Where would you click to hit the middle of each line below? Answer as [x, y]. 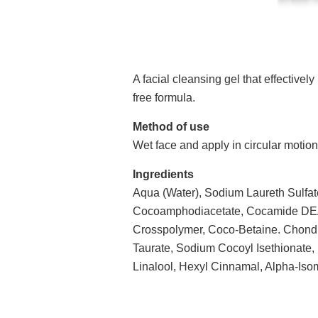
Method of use [171, 127]
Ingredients [163, 174]
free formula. [164, 98]
